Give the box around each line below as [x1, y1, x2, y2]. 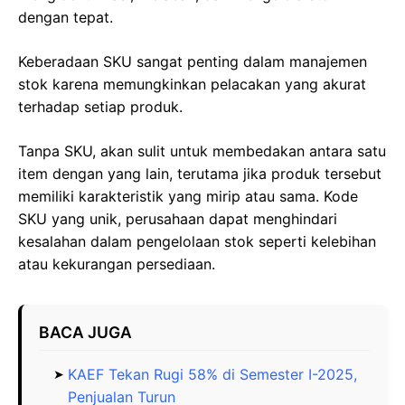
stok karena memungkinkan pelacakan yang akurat [18, 74, 366, 93]
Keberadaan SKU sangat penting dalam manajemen [18, 52, 367, 71]
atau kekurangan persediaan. [18, 254, 215, 273]
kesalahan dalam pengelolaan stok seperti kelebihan [18, 231, 376, 250]
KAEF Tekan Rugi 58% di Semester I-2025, [68, 365, 358, 384]
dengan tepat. [18, 7, 113, 26]
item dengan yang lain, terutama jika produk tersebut [18, 164, 381, 183]
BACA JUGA [39, 323, 133, 343]
